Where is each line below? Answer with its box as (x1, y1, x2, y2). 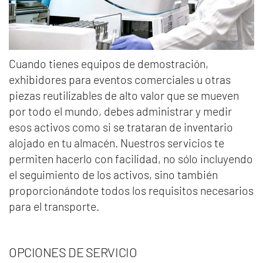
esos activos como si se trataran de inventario (9, 119, 233, 134)
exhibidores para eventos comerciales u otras (9, 72, 231, 86)
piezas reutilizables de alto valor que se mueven (9, 87, 239, 102)
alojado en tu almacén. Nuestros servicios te (9, 135, 224, 150)
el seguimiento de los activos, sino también (9, 167, 218, 181)
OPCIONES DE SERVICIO (9, 244, 137, 259)
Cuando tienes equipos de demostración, (9, 56, 208, 70)
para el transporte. (9, 198, 99, 213)
